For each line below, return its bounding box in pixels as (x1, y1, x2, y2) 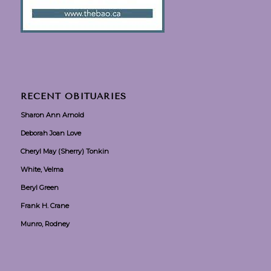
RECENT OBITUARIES (20, 91, 126, 102)
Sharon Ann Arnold (20, 110, 84, 119)
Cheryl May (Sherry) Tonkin (20, 146, 109, 155)
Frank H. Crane (20, 201, 69, 210)
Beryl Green (20, 183, 59, 192)
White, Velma (20, 165, 64, 174)
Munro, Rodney (20, 219, 70, 228)
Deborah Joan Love (20, 128, 81, 137)
